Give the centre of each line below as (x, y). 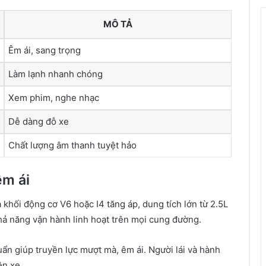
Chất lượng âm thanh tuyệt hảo (72, 145)
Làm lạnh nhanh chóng (56, 74)
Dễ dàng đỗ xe (39, 121)
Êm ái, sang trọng (45, 50)
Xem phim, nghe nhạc (54, 97)
